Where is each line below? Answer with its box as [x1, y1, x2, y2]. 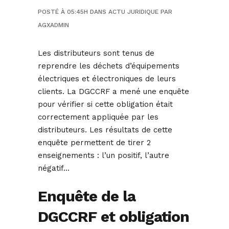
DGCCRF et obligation [38, 208, 189, 226]
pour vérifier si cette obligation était [38, 100, 173, 109]
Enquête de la [38, 187, 135, 205]
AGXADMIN [38, 21, 69, 29]
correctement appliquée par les [38, 112, 158, 122]
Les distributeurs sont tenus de [38, 49, 154, 58]
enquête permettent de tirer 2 [38, 138, 151, 148]
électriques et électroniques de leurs [38, 74, 176, 84]
